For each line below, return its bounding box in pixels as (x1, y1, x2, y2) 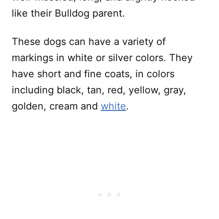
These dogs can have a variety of (12, 35, 166, 47)
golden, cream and (12, 100, 101, 112)
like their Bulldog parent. (12, 7, 128, 19)
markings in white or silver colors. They (12, 51, 193, 64)
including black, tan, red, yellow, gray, (12, 84, 186, 96)
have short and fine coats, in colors (12, 67, 175, 80)
